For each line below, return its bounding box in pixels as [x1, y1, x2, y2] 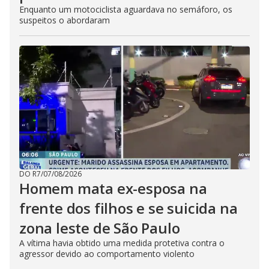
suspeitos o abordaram [19, 14, 110, 26]
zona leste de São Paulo [19, 218, 180, 238]
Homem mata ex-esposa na [19, 178, 207, 198]
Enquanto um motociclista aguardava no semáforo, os [19, 4, 232, 15]
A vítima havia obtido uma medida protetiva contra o [19, 237, 225, 249]
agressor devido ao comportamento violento [19, 248, 195, 259]
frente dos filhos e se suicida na [19, 198, 238, 218]
